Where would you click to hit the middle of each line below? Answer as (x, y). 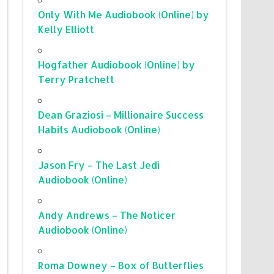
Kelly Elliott (66, 29)
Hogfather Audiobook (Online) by (117, 64)
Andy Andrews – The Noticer (107, 215)
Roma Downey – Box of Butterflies (121, 265)
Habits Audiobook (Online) (99, 129)
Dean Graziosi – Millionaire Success (121, 114)
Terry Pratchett (76, 79)
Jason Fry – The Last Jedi (99, 165)
